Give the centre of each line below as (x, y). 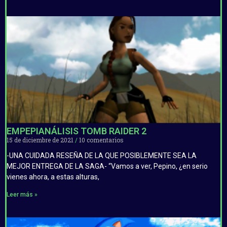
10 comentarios (101, 140)
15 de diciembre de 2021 (41, 140)
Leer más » (22, 194)
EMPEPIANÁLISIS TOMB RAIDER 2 (77, 131)
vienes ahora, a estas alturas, (53, 177)
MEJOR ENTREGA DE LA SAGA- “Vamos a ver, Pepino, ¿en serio (107, 166)
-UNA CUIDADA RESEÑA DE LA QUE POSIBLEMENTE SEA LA (102, 155)
